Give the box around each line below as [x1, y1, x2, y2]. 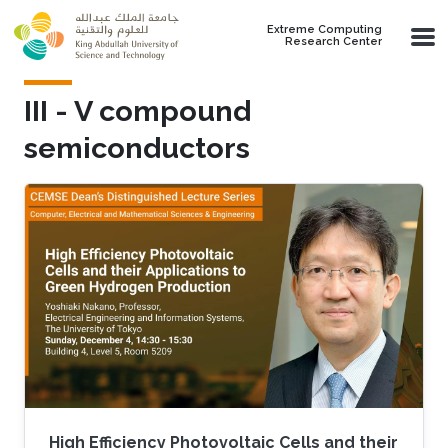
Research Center [285, 35, 382, 48]
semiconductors [24, 131, 250, 165]
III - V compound [24, 94, 251, 128]
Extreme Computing [267, 23, 382, 36]
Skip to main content [7, 2, 160, 21]
